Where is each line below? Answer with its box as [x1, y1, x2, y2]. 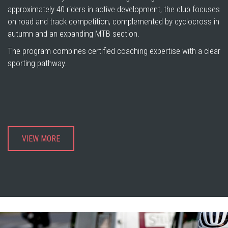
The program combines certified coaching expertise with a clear [8, 46, 220, 56]
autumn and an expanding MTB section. [8, 28, 139, 39]
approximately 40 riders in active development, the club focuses [8, 4, 220, 14]
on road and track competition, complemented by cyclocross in [8, 16, 219, 26]
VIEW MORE [22, 134, 60, 144]
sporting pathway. [8, 58, 67, 68]
